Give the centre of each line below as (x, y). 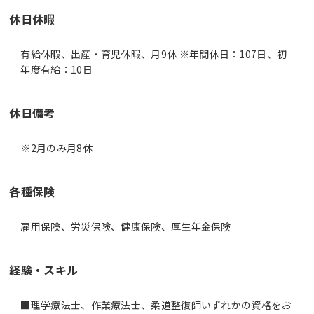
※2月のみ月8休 (56, 148)
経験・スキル (44, 269)
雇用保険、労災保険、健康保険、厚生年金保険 (126, 226)
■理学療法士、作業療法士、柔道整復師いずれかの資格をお (156, 305)
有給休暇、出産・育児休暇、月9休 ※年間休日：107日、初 (154, 54)
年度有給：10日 (56, 69)
